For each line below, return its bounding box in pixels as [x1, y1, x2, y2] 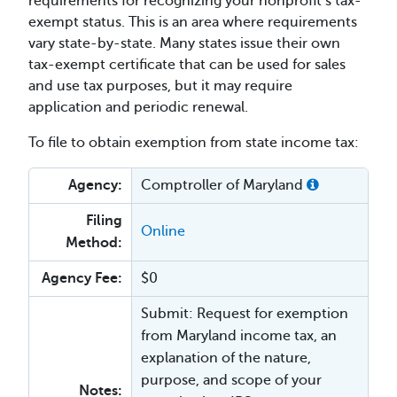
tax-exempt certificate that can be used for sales [28, 56, 346, 73]
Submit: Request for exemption [141, 305, 348, 322]
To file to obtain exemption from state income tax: [28, 134, 359, 151]
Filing [86, 212, 122, 229]
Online [141, 222, 185, 239]
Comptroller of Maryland [141, 176, 307, 193]
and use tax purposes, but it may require [28, 77, 292, 94]
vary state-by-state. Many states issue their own [28, 35, 340, 51]
